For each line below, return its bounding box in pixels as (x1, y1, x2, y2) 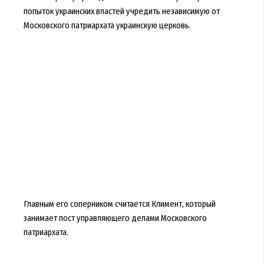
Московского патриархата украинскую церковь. (23, 19, 191, 31)
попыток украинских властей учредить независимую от (23, 5, 220, 16)
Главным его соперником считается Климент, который (23, 198, 216, 209)
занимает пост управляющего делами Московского (23, 212, 207, 223)
